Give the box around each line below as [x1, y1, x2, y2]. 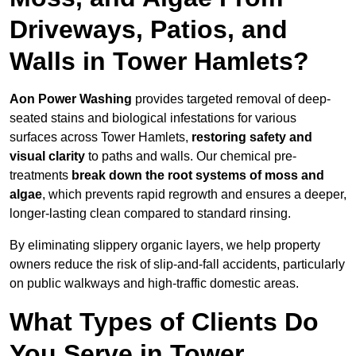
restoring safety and [192, 130, 312, 145]
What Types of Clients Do [10, 308, 319, 337]
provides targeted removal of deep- [132, 92, 331, 106]
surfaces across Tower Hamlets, [10, 130, 192, 145]
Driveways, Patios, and [10, 15, 288, 44]
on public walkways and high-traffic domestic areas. [10, 277, 299, 291]
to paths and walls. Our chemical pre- [85, 149, 296, 164]
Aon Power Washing [10, 92, 132, 106]
